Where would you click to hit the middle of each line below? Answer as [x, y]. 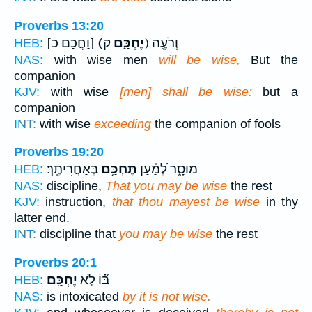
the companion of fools [216, 124]
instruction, [76, 202]
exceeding [123, 124]
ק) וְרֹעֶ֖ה [165, 43]
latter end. [42, 218]
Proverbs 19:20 [59, 152]
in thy [279, 202]
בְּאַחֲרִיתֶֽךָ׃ [72, 170]
